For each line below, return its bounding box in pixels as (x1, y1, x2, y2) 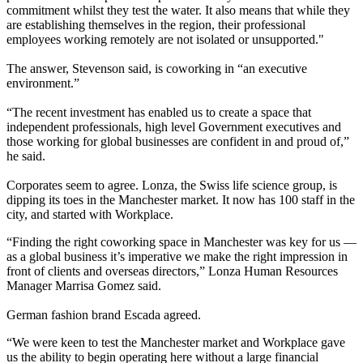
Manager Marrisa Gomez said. (6, 279, 161, 293)
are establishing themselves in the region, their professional (6, 18, 305, 32)
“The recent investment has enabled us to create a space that (6, 105, 311, 120)
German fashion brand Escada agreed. (6, 308, 201, 322)
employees (6, 32, 64, 47)
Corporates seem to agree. (6, 178, 142, 193)
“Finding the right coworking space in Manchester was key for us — (6, 235, 357, 250)
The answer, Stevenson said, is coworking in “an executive (6, 62, 307, 76)
